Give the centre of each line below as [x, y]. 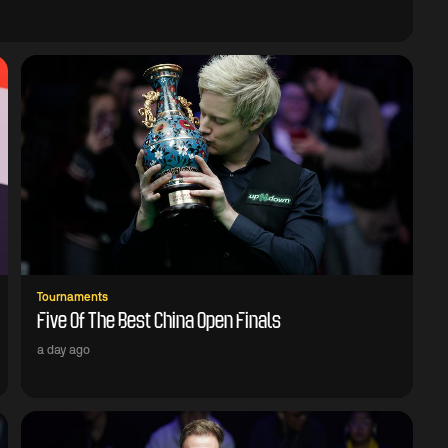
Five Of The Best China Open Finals [158, 322]
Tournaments [72, 297]
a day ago [63, 350]
